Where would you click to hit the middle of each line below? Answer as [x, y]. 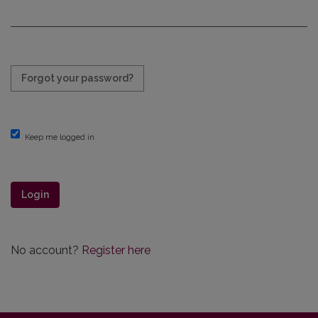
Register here [116, 250]
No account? [46, 250]
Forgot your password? [77, 78]
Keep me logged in [60, 137]
